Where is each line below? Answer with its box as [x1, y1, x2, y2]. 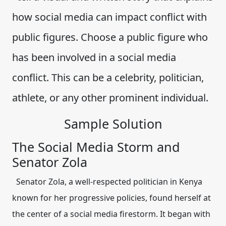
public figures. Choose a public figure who [12, 30, 208, 44]
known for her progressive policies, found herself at [12, 192, 211, 203]
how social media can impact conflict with [12, 10, 207, 24]
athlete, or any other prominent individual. [12, 91, 208, 104]
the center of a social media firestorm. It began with [12, 208, 210, 219]
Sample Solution [64, 115, 162, 132]
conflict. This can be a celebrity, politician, [12, 71, 204, 84]
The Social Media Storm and [12, 138, 180, 155]
